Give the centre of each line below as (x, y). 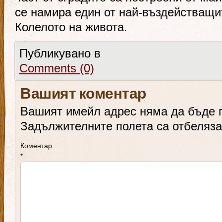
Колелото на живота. (71, 27)
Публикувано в (60, 53)
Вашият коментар (83, 95)
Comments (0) (57, 68)
